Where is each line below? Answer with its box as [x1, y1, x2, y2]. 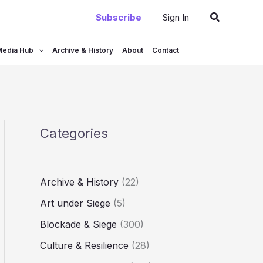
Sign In [162, 12, 189, 23]
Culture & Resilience [40, 240, 129, 252]
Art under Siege [40, 197, 110, 210]
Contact [152, 46, 180, 55]
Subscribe [95, 12, 141, 23]
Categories [40, 126, 108, 141]
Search [209, 9, 243, 22]
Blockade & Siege [40, 218, 117, 231]
